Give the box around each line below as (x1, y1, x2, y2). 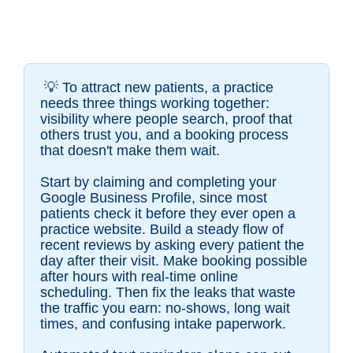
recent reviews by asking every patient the (40, 237, 304, 254)
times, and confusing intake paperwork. (40, 316, 286, 333)
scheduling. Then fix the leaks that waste (40, 284, 295, 301)
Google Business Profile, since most (40, 190, 267, 206)
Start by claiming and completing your (40, 174, 277, 191)
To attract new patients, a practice (62, 80, 273, 96)
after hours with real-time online (40, 269, 238, 285)
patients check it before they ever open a (40, 206, 295, 222)
